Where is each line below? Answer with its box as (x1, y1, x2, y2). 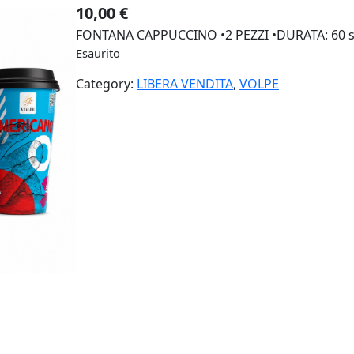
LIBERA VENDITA (137, 74, 233, 92)
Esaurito (76, 44, 120, 61)
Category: (76, 74, 137, 92)
